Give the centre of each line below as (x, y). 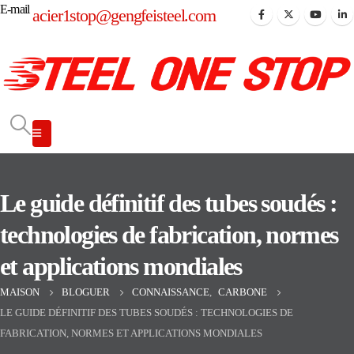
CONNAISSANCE (171, 292)
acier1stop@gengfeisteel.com (124, 15)
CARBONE (243, 292)
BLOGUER (86, 292)
